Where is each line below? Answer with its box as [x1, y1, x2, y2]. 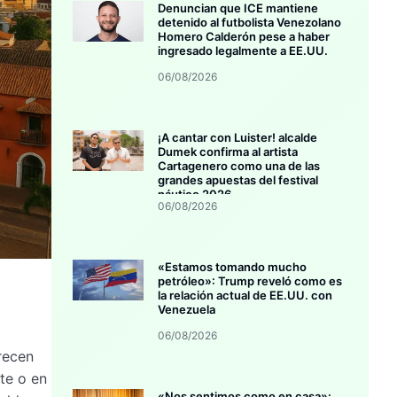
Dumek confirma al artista [158, 144, 299, 160]
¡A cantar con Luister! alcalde [158, 130, 318, 145]
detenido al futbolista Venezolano [158, 15, 342, 30]
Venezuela [158, 302, 216, 317]
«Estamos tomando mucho [158, 260, 307, 275]
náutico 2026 [158, 187, 232, 202]
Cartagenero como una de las [158, 159, 321, 174]
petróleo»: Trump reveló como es [158, 274, 343, 289]
